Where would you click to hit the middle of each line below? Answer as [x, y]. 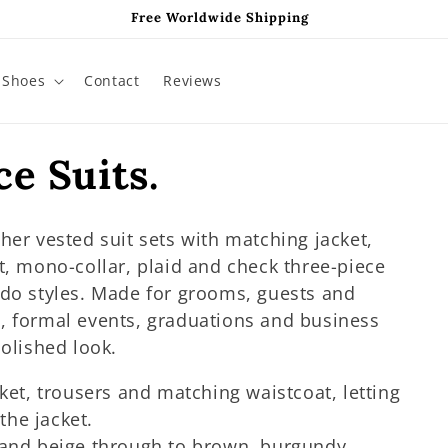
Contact [112, 80]
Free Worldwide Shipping [220, 17]
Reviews [192, 80]
